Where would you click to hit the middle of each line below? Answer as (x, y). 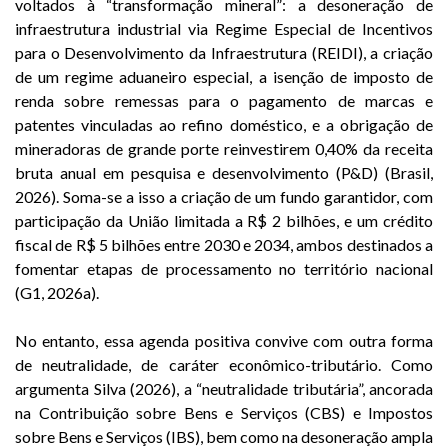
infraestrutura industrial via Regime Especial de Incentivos (224, 29)
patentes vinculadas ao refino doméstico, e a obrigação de (224, 125)
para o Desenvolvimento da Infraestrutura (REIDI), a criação (224, 53)
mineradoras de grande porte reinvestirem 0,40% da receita (224, 149)
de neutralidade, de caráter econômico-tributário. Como (224, 365)
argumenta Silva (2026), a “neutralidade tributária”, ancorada (224, 389)
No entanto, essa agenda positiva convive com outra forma (224, 341)
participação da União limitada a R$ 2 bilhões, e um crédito (224, 221)
